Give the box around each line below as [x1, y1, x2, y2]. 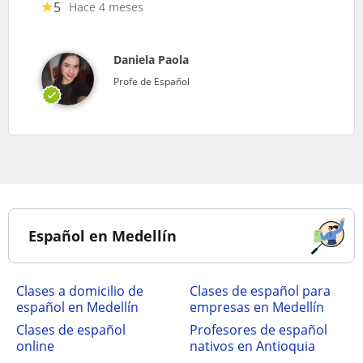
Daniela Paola [113, 51, 189, 67]
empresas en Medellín [190, 297, 324, 316]
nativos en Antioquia [190, 336, 315, 355]
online [16, 336, 54, 355]
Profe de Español [113, 74, 190, 88]
